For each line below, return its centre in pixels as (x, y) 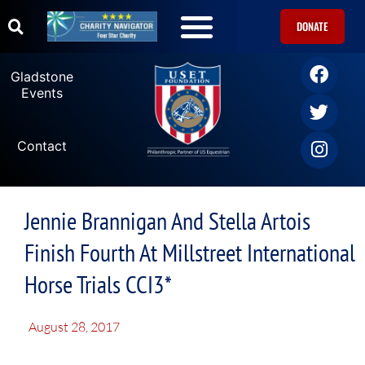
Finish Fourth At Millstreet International (190, 253)
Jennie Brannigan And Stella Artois (167, 221)
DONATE (313, 26)
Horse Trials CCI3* (98, 284)
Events (42, 92)
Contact (42, 145)
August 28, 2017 (74, 327)
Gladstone (42, 76)
